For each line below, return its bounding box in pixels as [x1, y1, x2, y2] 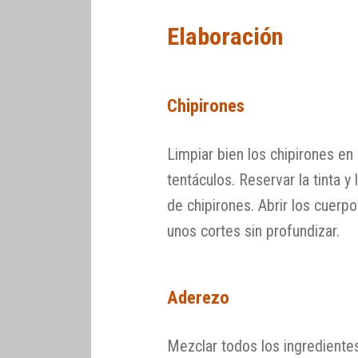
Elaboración [167, 22, 284, 51]
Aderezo [167, 287, 230, 308]
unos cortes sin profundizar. [167, 221, 340, 241]
